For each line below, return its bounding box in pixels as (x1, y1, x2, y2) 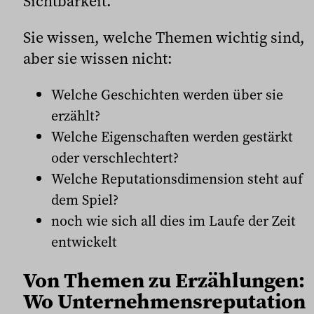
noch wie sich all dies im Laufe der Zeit (51, 211, 296, 231)
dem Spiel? (51, 190, 118, 210)
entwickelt (51, 232, 117, 252)
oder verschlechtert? (51, 148, 179, 168)
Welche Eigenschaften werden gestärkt (51, 127, 293, 147)
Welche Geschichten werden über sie (51, 85, 283, 105)
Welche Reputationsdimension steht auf (51, 169, 303, 189)
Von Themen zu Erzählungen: (23, 266, 305, 295)
